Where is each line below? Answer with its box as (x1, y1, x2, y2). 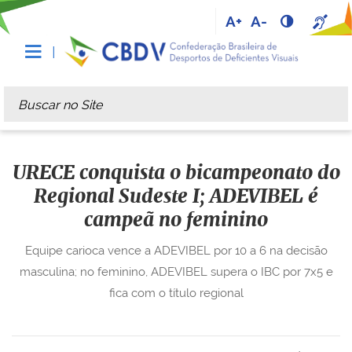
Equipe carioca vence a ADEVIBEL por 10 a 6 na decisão (24, 244, 328, 258)
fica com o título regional (108, 286, 244, 300)
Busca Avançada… (8, 120, 112, 135)
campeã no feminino (84, 211, 268, 230)
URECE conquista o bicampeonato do (12, 164, 340, 183)
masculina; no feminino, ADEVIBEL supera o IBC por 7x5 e (19, 265, 333, 279)
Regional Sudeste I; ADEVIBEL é (34, 188, 318, 207)
